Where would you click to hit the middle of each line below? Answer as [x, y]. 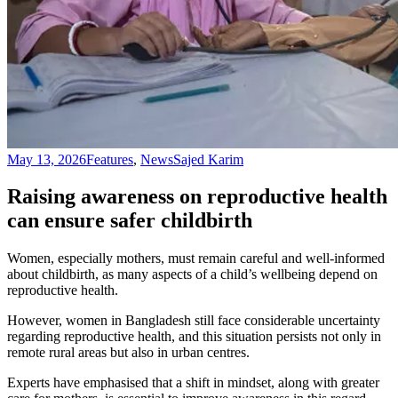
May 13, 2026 [47, 159]
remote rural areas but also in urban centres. [128, 353]
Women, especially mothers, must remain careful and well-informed [196, 259]
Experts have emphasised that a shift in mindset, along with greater [193, 383]
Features [110, 159]
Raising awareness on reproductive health [197, 197]
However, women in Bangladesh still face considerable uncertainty [194, 321]
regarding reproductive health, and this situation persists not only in [194, 337]
